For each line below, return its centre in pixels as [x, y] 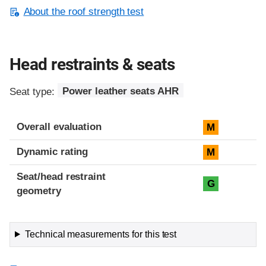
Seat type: [34, 91]
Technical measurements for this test [101, 234]
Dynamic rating [53, 151]
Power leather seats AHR [120, 91]
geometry [39, 191]
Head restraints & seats [92, 64]
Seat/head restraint [61, 176]
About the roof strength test [84, 12]
